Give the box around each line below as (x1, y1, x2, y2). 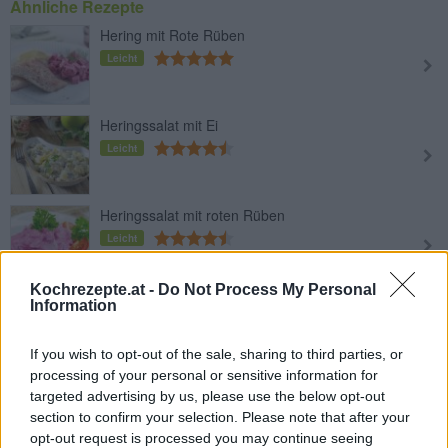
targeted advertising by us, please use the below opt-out (30, 388, 385, 404)
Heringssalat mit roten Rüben (100, 204, 285, 225)
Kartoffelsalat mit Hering (100, 294, 251, 315)
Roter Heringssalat (100, 384, 218, 405)
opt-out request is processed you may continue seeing (30, 430, 373, 446)
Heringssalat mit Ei (100, 114, 218, 135)
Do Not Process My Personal (158, 281, 376, 298)
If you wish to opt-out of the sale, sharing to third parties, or (30, 346, 403, 362)
